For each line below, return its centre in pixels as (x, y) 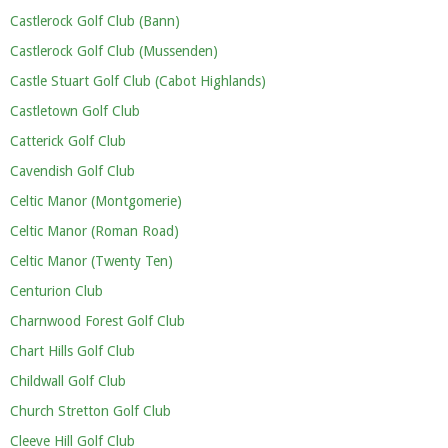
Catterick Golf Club (68, 141)
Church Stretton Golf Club (90, 411)
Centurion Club (56, 291)
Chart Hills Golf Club (72, 351)
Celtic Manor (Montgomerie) (96, 201)
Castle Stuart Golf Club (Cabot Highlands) (138, 81)
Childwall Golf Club (68, 381)
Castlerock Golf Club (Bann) (95, 21)
